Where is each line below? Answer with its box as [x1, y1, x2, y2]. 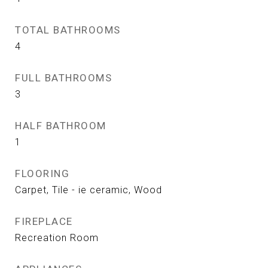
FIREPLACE [15, 215, 73, 227]
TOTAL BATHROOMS [15, 24, 121, 36]
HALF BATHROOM [15, 120, 106, 132]
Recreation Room [15, 232, 99, 243]
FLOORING [15, 167, 69, 179]
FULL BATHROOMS [15, 72, 112, 84]
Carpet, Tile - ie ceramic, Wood [15, 184, 162, 196]
